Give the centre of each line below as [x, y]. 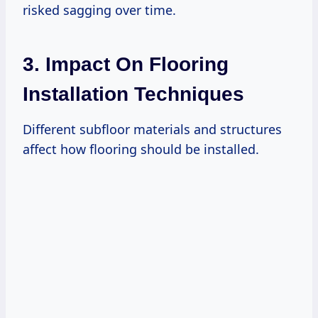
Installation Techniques [133, 94]
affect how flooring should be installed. [141, 149]
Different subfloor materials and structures [152, 129]
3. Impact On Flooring [126, 64]
